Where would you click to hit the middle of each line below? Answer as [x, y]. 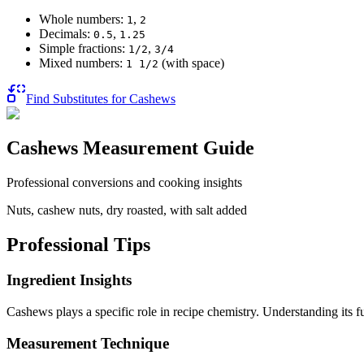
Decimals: [65, 33]
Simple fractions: [82, 48]
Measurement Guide [166, 147]
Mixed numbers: [81, 63]
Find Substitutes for [78, 98]
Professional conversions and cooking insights [124, 182]
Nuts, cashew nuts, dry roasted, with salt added [127, 210]
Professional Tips [78, 244]
